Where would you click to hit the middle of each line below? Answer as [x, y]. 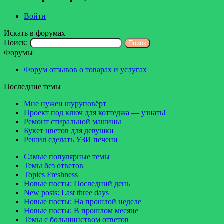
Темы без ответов [54, 165]
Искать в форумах [35, 33]
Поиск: [16, 42]
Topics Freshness [51, 174]
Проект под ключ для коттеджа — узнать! [95, 112]
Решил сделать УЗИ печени [71, 139]
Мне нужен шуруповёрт [65, 103]
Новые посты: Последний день [77, 183]
